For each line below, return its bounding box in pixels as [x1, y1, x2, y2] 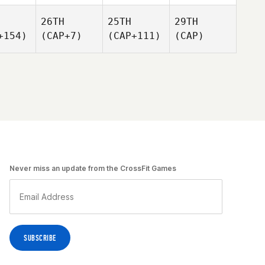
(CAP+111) [108, 30, 161, 41]
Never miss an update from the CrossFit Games [9, 164, 176, 173]
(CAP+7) [41, 30, 82, 41]
